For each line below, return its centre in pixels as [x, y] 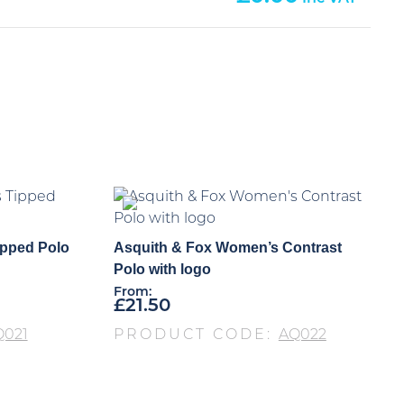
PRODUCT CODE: [196, 335]
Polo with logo [162, 269]
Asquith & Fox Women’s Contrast [227, 247]
